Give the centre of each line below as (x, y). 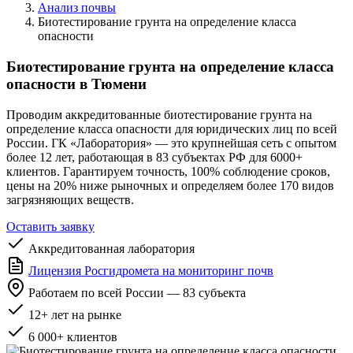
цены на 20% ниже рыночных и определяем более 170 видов (170, 185)
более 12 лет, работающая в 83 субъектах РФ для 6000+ (154, 157)
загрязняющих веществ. (70, 199)
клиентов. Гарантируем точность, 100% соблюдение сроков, (168, 171)
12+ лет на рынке (75, 314)
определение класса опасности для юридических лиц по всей (172, 128)
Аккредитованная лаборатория (111, 248)
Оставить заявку (50, 226)
